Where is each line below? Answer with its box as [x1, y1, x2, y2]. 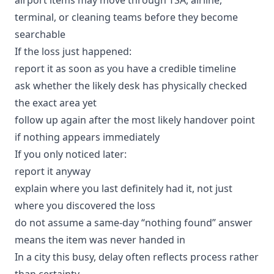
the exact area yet [15, 95, 97, 109]
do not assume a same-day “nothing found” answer [15, 215, 253, 229]
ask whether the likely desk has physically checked [15, 78, 247, 92]
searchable [15, 27, 65, 41]
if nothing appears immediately [15, 130, 160, 144]
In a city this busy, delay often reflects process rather [15, 250, 259, 264]
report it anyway [15, 164, 91, 178]
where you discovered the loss [15, 198, 155, 212]
